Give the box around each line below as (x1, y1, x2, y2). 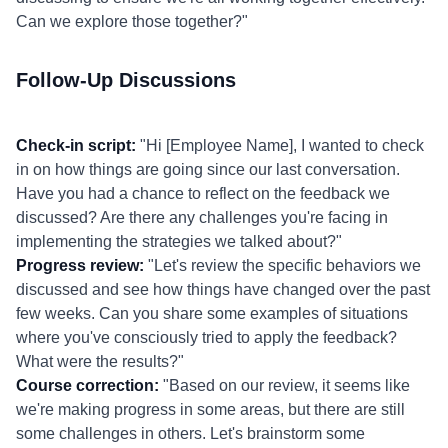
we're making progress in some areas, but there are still (16, 401, 405, 418)
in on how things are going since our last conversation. (16, 161, 400, 178)
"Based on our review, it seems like (159, 377, 410, 394)
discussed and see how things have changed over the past (16, 281, 430, 298)
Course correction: (16, 377, 159, 394)
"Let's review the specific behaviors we (144, 257, 421, 274)
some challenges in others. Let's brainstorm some (16, 425, 365, 442)
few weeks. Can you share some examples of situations (16, 305, 408, 322)
